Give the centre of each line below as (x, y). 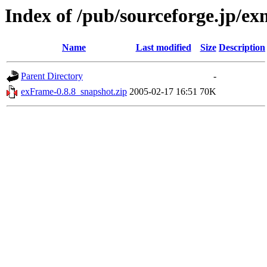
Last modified (163, 48)
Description (242, 48)
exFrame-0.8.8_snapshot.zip (74, 92)
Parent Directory (52, 76)
